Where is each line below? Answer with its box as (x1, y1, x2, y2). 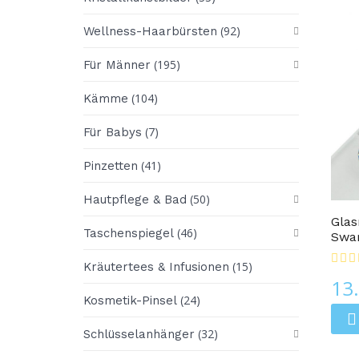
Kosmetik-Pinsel (83, 292, 177, 308)
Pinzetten (83, 158, 138, 173)
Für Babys (83, 124, 142, 139)
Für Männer (83, 57, 151, 72)
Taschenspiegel (83, 225, 174, 240)
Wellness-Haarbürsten (83, 23, 217, 38)
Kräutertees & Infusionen (83, 259, 229, 274)
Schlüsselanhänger (83, 326, 195, 341)
